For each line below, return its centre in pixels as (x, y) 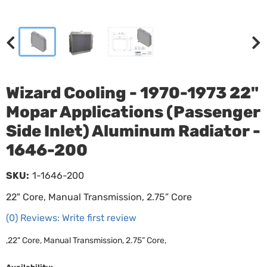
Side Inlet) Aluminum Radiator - (133, 131)
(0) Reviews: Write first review (71, 218)
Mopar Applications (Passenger (133, 112)
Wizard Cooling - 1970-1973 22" (132, 93)
